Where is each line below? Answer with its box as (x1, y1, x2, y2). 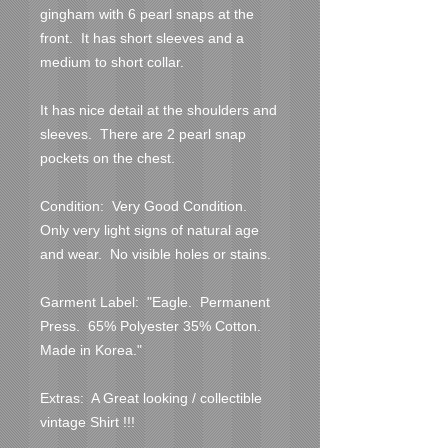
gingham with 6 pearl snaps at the (40, 5, 254, 22)
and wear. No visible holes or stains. (40, 245, 275, 262)
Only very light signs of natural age (40, 221, 259, 238)
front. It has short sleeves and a (40, 29, 244, 46)
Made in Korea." (40, 341, 142, 358)
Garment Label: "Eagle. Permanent (40, 293, 270, 310)
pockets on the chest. (40, 149, 175, 166)
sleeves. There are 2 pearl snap (40, 125, 246, 142)
